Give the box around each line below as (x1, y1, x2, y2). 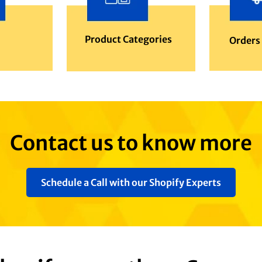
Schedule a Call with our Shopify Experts (41, 176, 221, 188)
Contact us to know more (10, 130, 252, 156)
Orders (229, 35, 260, 47)
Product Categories (85, 33, 172, 46)
